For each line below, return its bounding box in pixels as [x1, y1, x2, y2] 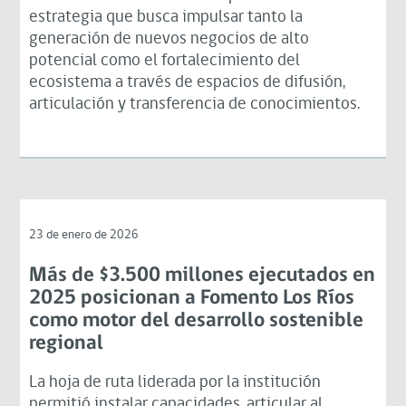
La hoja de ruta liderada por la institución [29, 373, 322, 391]
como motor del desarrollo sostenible [29, 310, 364, 332]
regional [29, 333, 104, 354]
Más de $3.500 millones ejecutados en [29, 265, 376, 286]
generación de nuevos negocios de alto [29, 30, 310, 48]
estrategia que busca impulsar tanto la [29, 8, 304, 26]
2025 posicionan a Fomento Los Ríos [29, 287, 355, 309]
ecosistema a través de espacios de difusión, [29, 73, 346, 92]
